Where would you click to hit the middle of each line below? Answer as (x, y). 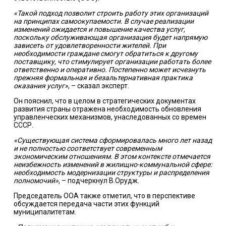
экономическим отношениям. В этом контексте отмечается (112, 156)
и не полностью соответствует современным (88, 148)
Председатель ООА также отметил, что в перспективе (104, 196)
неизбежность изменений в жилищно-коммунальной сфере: (112, 164)
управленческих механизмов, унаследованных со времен (110, 117)
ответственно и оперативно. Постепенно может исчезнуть (109, 70)
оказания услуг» (41, 86)
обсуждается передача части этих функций (86, 204)
